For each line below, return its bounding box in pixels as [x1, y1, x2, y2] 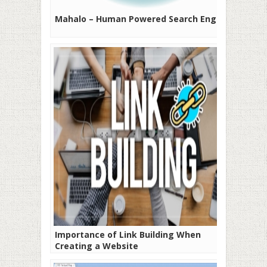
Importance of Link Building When [55, 229, 201, 241]
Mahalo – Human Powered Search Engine [55, 13, 229, 25]
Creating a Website [55, 240, 138, 252]
